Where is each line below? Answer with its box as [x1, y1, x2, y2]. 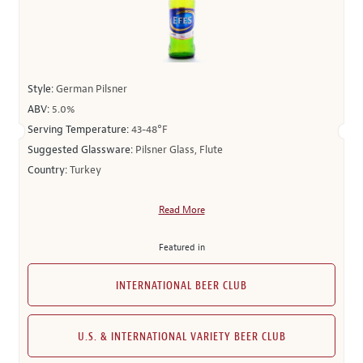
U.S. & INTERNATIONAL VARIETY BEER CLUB [77, 331, 286, 343]
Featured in [158, 241, 205, 253]
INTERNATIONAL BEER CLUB [116, 280, 247, 292]
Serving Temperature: [28, 123, 131, 136]
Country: [28, 164, 70, 177]
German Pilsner [56, 83, 127, 96]
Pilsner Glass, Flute [135, 143, 223, 156]
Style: [28, 83, 56, 96]
